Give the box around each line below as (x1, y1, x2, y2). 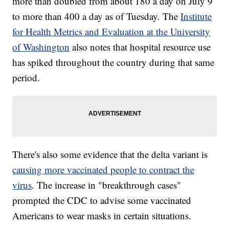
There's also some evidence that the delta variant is (12, 148, 208, 161)
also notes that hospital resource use (70, 40, 211, 54)
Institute (180, 10, 212, 23)
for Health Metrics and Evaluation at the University (12, 25, 211, 38)
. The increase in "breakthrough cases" (32, 178, 181, 192)
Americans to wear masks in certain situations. (12, 209, 192, 222)
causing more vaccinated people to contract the (12, 163, 195, 176)
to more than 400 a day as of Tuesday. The (12, 10, 181, 23)
